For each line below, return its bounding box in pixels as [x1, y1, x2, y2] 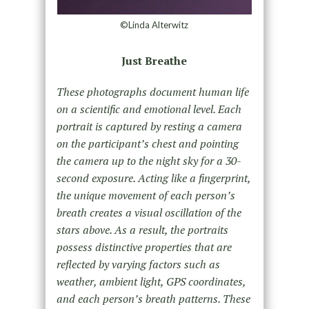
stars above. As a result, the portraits [56, 221, 228, 237]
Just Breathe [121, 52, 188, 68]
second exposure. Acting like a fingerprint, [56, 170, 250, 186]
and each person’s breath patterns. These [56, 290, 250, 306]
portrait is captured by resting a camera [56, 118, 242, 134]
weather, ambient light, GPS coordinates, [56, 273, 246, 289]
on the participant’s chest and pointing [56, 135, 239, 151]
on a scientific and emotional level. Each [56, 101, 241, 117]
